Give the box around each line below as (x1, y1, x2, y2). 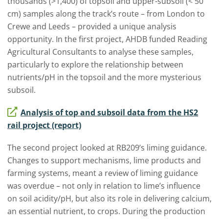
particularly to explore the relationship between (7, 59, 183, 70)
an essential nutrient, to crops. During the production (7, 206, 205, 217)
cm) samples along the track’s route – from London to (7, 8, 205, 19)
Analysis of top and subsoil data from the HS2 (21, 107, 198, 118)
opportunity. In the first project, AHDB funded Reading (7, 34, 207, 44)
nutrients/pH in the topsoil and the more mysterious (7, 72, 201, 83)
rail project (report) (7, 120, 81, 131)
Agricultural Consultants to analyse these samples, (7, 46, 194, 57)
